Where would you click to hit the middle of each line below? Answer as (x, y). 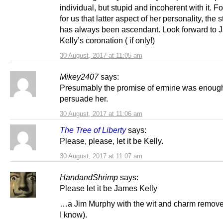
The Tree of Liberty (93, 130)
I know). (73, 215)
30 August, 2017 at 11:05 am (101, 56)
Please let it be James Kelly (109, 188)
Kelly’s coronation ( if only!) (107, 41)
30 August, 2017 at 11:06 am (101, 114)
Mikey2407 (79, 77)
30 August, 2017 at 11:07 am (101, 156)
